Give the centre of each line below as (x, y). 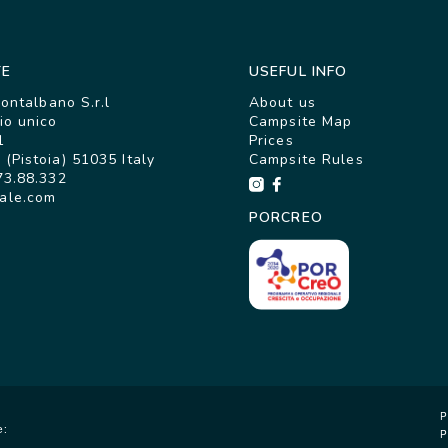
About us (282, 103)
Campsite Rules (306, 160)
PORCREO (286, 218)
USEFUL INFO (298, 72)
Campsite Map (301, 122)
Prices (271, 141)
